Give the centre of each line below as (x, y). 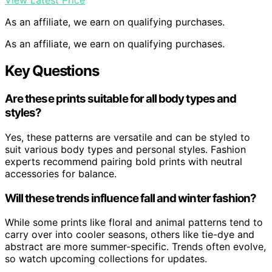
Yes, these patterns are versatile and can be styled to (127, 137)
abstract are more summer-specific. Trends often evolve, (135, 247)
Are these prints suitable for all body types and (121, 99)
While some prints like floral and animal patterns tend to (134, 223)
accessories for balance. (61, 173)
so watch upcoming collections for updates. (106, 259)
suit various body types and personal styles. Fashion (125, 149)
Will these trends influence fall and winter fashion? (131, 198)
